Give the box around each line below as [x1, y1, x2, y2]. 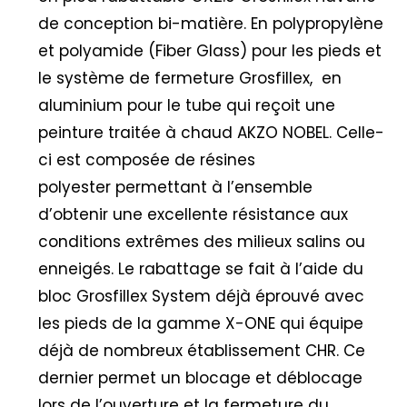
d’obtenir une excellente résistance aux [38, 203, 349, 226]
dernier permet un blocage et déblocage [38, 367, 363, 390]
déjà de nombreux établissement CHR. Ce [38, 340, 366, 362]
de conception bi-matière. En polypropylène [38, 13, 384, 35]
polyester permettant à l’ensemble [38, 176, 313, 199]
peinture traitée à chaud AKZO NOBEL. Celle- [38, 122, 385, 144]
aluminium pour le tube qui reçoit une [38, 94, 336, 117]
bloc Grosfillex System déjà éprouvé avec [38, 285, 365, 308]
